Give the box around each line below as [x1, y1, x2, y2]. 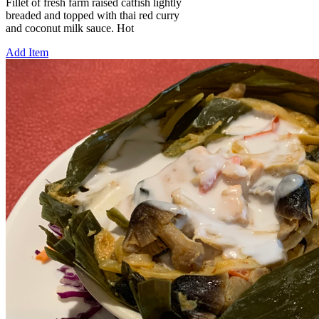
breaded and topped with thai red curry [6, 9, 179, 22]
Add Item [6, 46, 48, 59]
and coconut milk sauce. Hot [6, 22, 134, 35]
